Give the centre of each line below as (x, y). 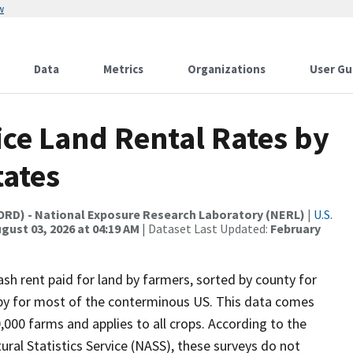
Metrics (123, 69)
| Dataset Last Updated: (205, 229)
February (295, 229)
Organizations (227, 69)
